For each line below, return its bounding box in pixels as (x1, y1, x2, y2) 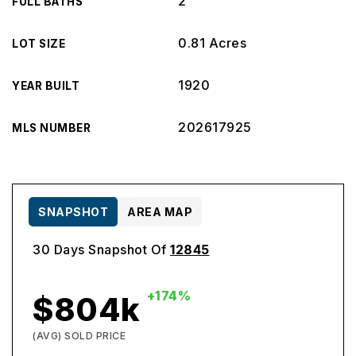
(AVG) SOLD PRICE (33, 330, 126, 342)
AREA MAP (127, 205, 192, 219)
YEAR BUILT (12, 79, 79, 92)
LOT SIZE (12, 37, 65, 50)
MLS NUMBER (12, 122, 91, 134)
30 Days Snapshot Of (33, 242, 170, 257)
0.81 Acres (178, 35, 246, 51)
